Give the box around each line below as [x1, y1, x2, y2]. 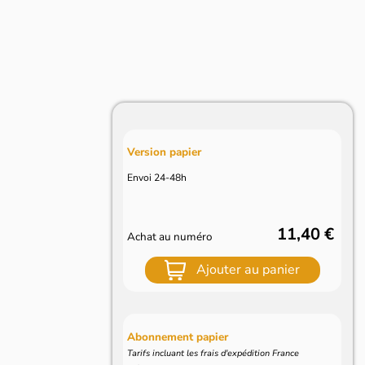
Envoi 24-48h [127, 170, 187, 184]
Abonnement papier [127, 329, 229, 345]
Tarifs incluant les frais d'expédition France [127, 347, 300, 360]
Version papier [127, 144, 202, 161]
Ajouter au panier [196, 261, 301, 279]
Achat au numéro [127, 228, 213, 244]
